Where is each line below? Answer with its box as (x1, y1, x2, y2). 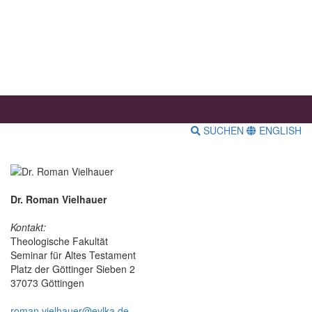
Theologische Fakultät (10, 233, 108, 248)
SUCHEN (201, 123, 247, 138)
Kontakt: (10, 219, 46, 234)
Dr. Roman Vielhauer (10, 192, 107, 206)
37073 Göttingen (10, 275, 84, 290)
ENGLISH (256, 123, 302, 138)
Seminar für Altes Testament (10, 247, 136, 262)
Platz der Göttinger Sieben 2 (10, 261, 135, 276)
